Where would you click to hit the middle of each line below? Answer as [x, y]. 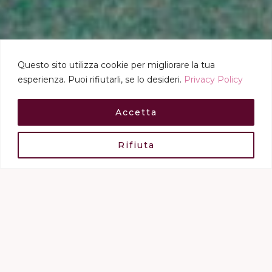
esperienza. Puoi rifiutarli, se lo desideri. [101, 79]
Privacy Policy [213, 79]
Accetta [136, 112]
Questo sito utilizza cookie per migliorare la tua [116, 65]
